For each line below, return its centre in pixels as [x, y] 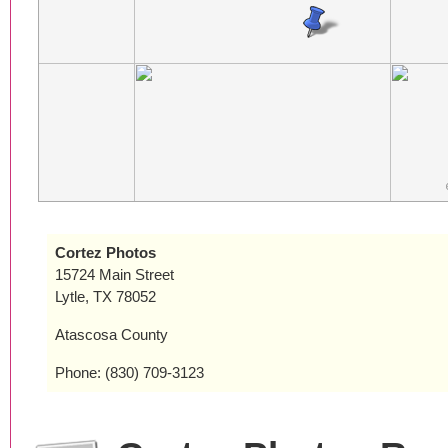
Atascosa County [111, 334]
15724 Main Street [114, 274]
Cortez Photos [105, 252]
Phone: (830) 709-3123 [129, 372]
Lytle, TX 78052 [105, 296]
